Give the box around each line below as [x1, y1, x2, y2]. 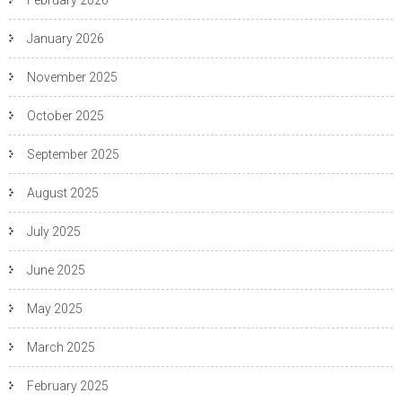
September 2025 [27, 147, 119, 162]
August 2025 [27, 186, 99, 201]
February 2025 [27, 379, 109, 394]
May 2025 [27, 301, 83, 317]
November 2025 [27, 70, 118, 85]
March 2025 [27, 340, 95, 355]
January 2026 [27, 31, 104, 47]
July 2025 [27, 224, 81, 240]
